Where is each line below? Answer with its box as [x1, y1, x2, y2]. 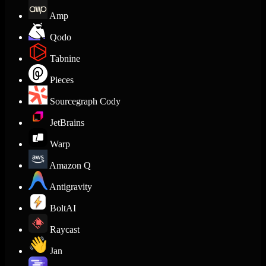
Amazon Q [49, 160, 91, 171]
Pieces [50, 75, 74, 85]
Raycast [50, 224, 80, 235]
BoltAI [50, 203, 76, 214]
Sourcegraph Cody [50, 96, 121, 107]
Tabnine [50, 53, 80, 64]
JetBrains [50, 118, 84, 128]
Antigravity [49, 182, 92, 192]
